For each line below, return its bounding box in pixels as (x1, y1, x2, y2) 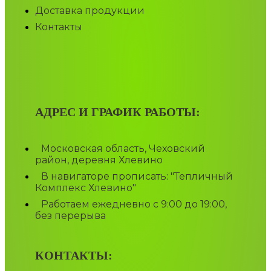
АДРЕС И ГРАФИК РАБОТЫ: (35, 105, 200, 119)
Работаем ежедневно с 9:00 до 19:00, (41, 198, 227, 210)
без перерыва (35, 209, 106, 221)
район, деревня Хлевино (35, 154, 163, 166)
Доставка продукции (35, 4, 145, 16)
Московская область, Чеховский (41, 142, 205, 154)
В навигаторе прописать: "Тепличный (41, 170, 233, 182)
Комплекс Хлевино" (35, 181, 136, 194)
